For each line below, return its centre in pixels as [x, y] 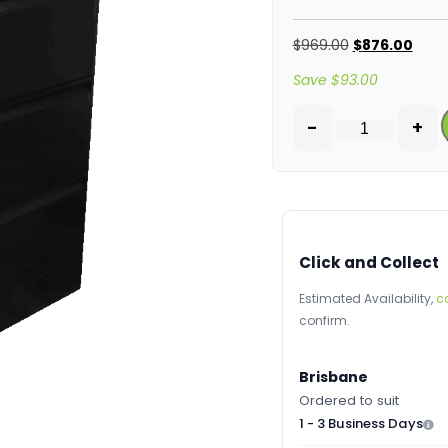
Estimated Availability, [367, 299]
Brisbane [333, 377]
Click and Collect [368, 263]
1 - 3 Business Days [360, 424]
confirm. [324, 321]
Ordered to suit [348, 401]
